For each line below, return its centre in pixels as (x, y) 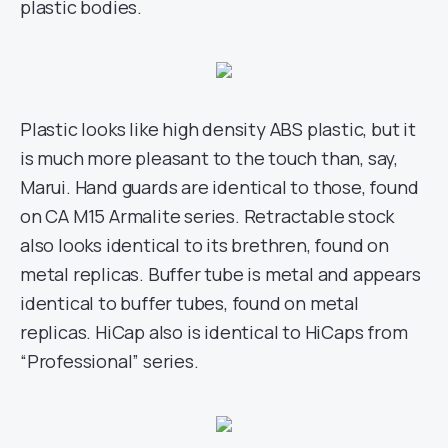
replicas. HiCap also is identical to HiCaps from (214, 332)
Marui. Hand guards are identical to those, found (219, 187)
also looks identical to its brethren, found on (204, 245)
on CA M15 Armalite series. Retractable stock (207, 216)
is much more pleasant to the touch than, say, (209, 158)
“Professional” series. (109, 361)
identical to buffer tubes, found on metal (189, 303)
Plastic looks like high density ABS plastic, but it (218, 129)
